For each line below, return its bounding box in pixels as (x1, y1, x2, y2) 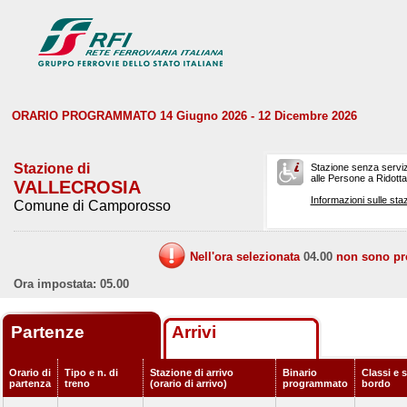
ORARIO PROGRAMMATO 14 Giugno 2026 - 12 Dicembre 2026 (12, 109, 357, 123)
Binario (283, 367, 317, 378)
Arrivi (172, 323, 216, 342)
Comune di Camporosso (14, 198, 171, 213)
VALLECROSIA (14, 177, 141, 197)
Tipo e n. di (65, 367, 118, 378)
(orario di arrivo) (150, 378, 227, 389)
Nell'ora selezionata (190, 250, 303, 263)
